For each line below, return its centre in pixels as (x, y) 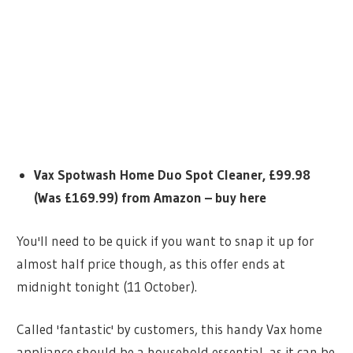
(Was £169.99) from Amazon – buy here (150, 198)
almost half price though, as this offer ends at (151, 263)
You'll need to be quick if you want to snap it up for (166, 240)
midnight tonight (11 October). (107, 286)
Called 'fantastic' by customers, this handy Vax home (170, 329)
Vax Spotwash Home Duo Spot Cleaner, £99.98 (172, 175)
